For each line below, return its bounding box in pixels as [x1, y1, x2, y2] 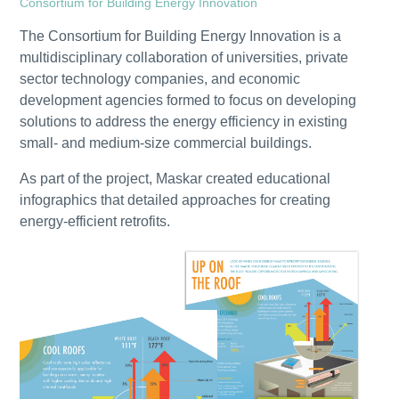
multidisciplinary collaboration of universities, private [20, 50, 349, 66]
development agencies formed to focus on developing [20, 93, 357, 109]
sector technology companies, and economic [20, 71, 301, 87]
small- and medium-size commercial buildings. [20, 135, 313, 151]
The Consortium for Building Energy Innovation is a [20, 28, 342, 45]
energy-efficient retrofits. [20, 214, 171, 230]
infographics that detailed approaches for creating [20, 192, 331, 208]
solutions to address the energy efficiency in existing [20, 114, 348, 130]
